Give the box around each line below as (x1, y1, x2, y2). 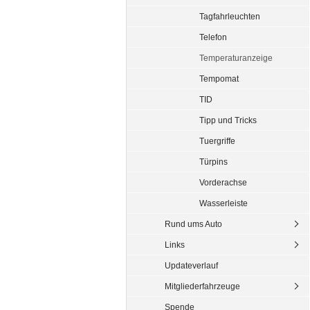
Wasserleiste (199, 199, 248, 208)
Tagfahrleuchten (199, 12, 260, 21)
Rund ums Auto (165, 219, 222, 228)
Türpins (199, 157, 228, 166)
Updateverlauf (165, 261, 218, 270)
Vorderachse (199, 178, 247, 187)
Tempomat (199, 74, 239, 83)
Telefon (199, 33, 227, 42)
